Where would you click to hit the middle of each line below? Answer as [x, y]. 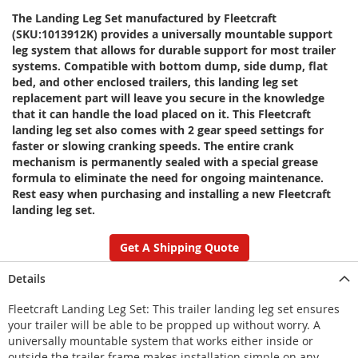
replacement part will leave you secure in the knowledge [168, 97]
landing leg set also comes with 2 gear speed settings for [168, 129]
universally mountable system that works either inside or [161, 340]
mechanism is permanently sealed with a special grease [165, 161]
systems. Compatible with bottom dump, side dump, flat [170, 66]
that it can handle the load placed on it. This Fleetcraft [161, 113]
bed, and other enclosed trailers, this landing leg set [155, 82]
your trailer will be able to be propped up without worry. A [164, 324]
